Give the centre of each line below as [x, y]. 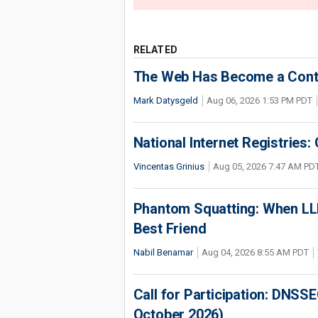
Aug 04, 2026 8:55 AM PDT [255, 252]
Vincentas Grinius [169, 166]
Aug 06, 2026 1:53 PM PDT [259, 100]
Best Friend [170, 229]
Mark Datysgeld [165, 100]
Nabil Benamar [163, 252]
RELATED [155, 50]
